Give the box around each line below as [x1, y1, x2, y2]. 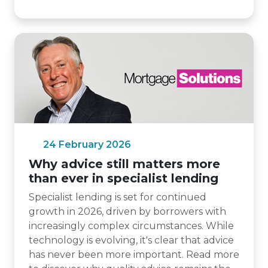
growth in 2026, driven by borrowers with [29, 206, 226, 217]
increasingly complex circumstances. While [29, 220, 234, 232]
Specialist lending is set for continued [29, 191, 206, 203]
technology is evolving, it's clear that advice [29, 234, 234, 246]
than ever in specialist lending [29, 171, 218, 185]
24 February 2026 [43, 139, 131, 150]
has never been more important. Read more [29, 249, 239, 260]
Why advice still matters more [29, 157, 220, 171]
